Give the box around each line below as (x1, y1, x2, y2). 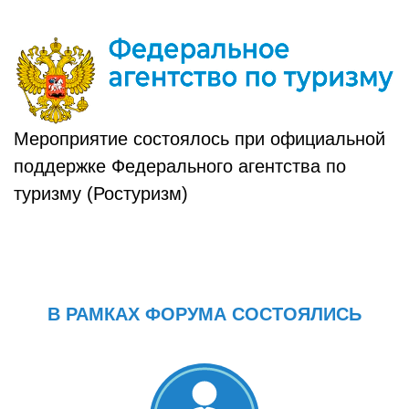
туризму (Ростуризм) (14, 184, 188, 204)
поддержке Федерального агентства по (14, 156, 346, 176)
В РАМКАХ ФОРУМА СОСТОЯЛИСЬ (47, 304, 362, 324)
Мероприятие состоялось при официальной (14, 129, 385, 149)
